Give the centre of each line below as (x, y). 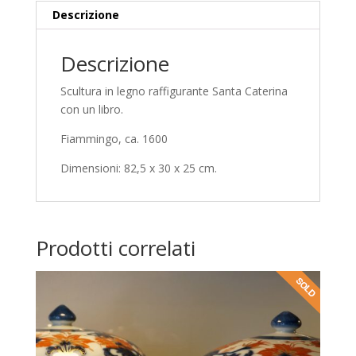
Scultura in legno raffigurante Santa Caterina (174, 91)
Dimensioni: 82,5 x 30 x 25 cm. (138, 168)
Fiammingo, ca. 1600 (114, 139)
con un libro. (91, 109)
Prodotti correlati (115, 248)
